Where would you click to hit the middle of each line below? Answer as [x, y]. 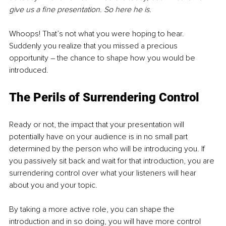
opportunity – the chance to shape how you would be [103, 58]
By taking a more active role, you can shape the [93, 210]
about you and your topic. [53, 185]
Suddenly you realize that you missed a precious [94, 46]
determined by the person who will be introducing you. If [108, 149]
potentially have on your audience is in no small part [99, 137]
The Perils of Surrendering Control [104, 98]
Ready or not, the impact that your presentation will [98, 125]
